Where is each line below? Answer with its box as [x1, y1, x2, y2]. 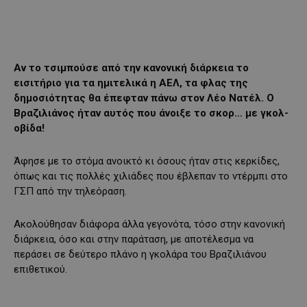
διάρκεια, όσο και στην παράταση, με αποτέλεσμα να [14, 232, 254, 245]
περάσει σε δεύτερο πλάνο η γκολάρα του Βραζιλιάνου [14, 247, 267, 260]
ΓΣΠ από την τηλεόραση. [14, 184, 127, 197]
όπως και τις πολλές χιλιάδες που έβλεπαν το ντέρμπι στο [14, 169, 288, 182]
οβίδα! [14, 121, 45, 134]
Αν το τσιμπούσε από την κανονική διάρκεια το [14, 61, 249, 74]
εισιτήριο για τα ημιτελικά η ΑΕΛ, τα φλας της [14, 76, 248, 89]
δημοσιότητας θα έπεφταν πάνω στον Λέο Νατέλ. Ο [14, 91, 274, 104]
